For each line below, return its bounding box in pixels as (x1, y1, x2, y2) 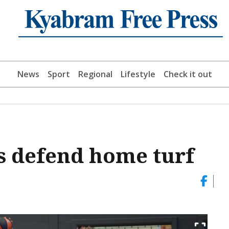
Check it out (163, 68, 212, 80)
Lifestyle (120, 68, 155, 80)
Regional (78, 68, 112, 80)
